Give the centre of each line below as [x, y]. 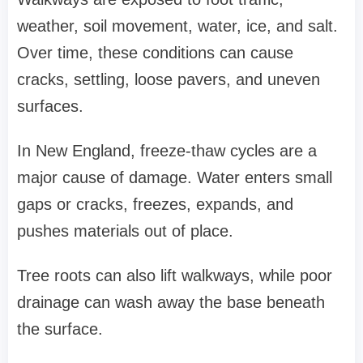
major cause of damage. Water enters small [175, 178]
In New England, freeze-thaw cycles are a [167, 151]
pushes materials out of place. [125, 231]
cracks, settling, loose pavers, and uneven [169, 80]
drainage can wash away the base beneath [171, 303]
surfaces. [50, 107]
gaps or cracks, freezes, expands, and [155, 205]
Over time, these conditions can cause [155, 53]
